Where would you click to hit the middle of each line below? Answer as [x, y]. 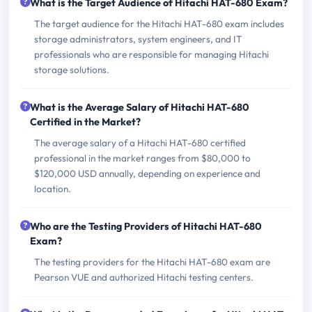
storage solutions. [72, 69]
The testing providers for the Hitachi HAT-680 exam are [152, 262]
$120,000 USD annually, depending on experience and [147, 173]
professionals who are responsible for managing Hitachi [151, 54]
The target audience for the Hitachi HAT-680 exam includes [159, 23]
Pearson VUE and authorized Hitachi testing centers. [144, 277]
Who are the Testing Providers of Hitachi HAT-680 [146, 226]
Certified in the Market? [85, 122]
